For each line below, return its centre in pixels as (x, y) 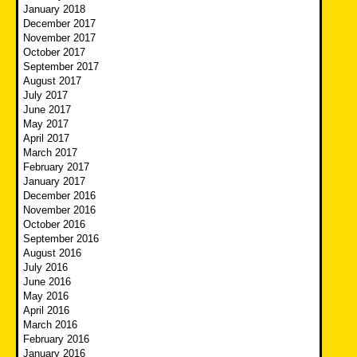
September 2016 (61, 238)
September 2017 (61, 66)
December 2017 (59, 23)
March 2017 (50, 152)
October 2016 (54, 224)
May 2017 (46, 124)
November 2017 (59, 37)
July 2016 (45, 267)
